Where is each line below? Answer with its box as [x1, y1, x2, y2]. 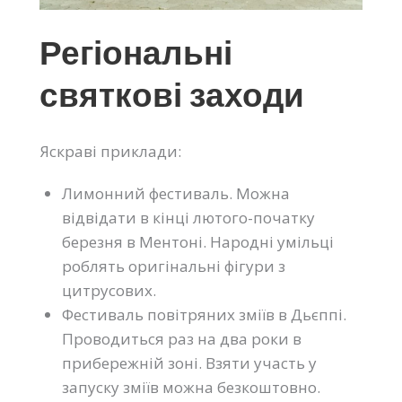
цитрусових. [62, 280, 156, 301]
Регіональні [39, 30, 232, 77]
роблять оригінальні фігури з [62, 256, 285, 277]
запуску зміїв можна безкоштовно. [62, 377, 320, 398]
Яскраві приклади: [39, 141, 181, 162]
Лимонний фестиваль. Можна [62, 183, 290, 205]
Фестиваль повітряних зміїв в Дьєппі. [62, 304, 346, 326]
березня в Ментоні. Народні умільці [62, 232, 334, 253]
